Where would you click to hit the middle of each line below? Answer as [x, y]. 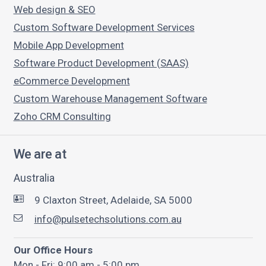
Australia [34, 178]
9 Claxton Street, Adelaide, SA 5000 [113, 200]
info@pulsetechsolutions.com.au [108, 219]
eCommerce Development [72, 81]
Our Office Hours [53, 250]
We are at [40, 154]
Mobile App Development [69, 45]
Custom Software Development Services [104, 28]
